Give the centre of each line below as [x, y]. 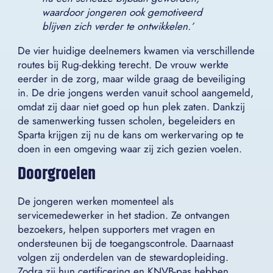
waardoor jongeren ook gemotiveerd [122, 12]
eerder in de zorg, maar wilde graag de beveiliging [132, 78]
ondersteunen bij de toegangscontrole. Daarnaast [126, 243]
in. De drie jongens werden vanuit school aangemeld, [136, 92]
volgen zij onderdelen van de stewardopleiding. [123, 257]
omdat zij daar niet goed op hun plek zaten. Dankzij [131, 106]
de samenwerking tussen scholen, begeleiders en [126, 120]
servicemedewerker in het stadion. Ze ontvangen [124, 215]
